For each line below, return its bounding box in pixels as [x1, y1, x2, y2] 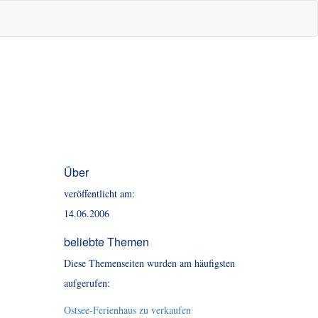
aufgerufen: [63, 276, 110, 290]
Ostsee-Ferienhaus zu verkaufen [63, 303, 191, 317]
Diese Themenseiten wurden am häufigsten [63, 256, 235, 270]
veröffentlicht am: [63, 187, 135, 200]
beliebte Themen [63, 234, 149, 250]
